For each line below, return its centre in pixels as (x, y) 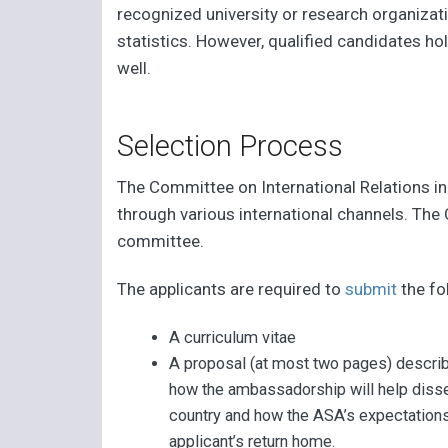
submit (371, 289)
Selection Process (230, 146)
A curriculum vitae (232, 337)
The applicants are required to (231, 289)
